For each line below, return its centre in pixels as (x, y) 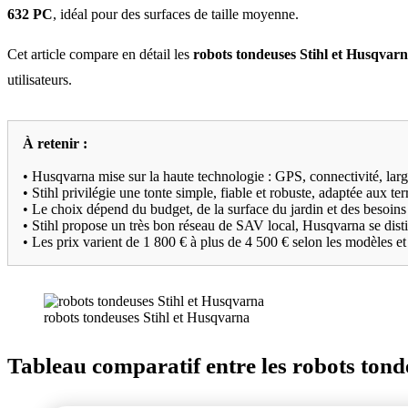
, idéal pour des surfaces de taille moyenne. (176, 14)
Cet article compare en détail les (100, 54)
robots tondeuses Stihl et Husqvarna (147, 317)
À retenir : (55, 143)
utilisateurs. (40, 79)
